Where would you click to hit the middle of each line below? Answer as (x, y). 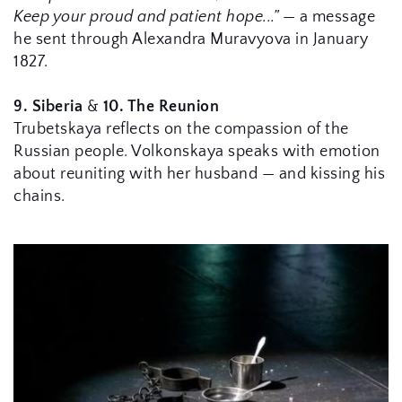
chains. (39, 196)
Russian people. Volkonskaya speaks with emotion (197, 151)
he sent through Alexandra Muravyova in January (191, 39)
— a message (327, 17)
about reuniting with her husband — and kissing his (199, 174)
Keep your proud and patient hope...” (146, 17)
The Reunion (173, 106)
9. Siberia (48, 106)
